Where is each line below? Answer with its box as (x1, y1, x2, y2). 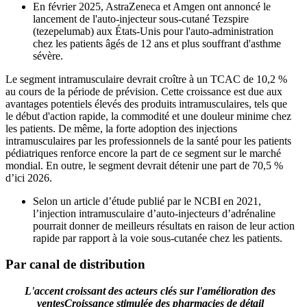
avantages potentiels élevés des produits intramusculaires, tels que (5, 97, 287, 110)
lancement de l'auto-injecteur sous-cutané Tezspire (33, 12, 249, 25)
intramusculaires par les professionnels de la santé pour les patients (5, 134, 291, 147)
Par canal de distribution (5, 257, 145, 272)
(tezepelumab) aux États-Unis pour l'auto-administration (33, 25, 273, 37)
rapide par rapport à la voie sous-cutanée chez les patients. (33, 232, 282, 244)
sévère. (33, 49, 63, 62)
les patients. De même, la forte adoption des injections (5, 122, 237, 134)
